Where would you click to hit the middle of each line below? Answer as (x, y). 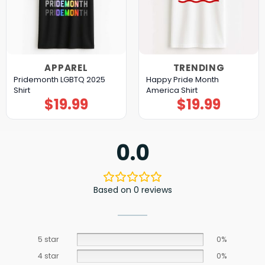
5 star (49, 239)
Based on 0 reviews (132, 190)
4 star (49, 256)
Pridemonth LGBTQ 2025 (59, 80)
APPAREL (66, 67)
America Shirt (172, 91)
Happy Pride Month (182, 80)
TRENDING (199, 67)
